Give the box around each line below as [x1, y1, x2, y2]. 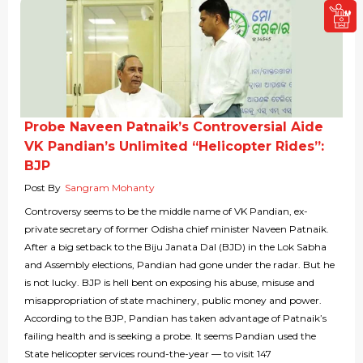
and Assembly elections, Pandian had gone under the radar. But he [24, 258, 335, 271]
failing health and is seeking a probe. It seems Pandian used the [24, 330, 316, 343]
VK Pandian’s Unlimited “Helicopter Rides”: [24, 139, 324, 155]
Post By [24, 181, 61, 194]
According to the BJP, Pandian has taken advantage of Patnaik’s [24, 312, 327, 325]
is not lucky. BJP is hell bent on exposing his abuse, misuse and [24, 276, 314, 289]
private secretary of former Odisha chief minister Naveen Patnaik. [24, 223, 329, 236]
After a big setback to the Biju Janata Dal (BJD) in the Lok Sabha [24, 241, 327, 254]
